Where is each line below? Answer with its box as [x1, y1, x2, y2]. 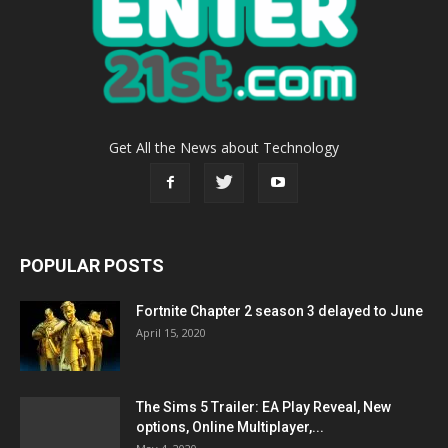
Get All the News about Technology [109, 137, 339, 157]
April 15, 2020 [136, 324, 206, 340]
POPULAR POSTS [20, 254, 164, 276]
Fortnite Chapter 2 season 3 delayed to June [136, 302, 423, 319]
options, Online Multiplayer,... [136, 418, 324, 435]
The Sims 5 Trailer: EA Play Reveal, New [136, 398, 391, 415]
